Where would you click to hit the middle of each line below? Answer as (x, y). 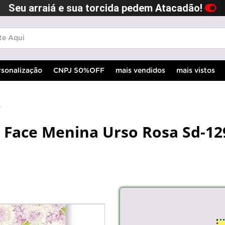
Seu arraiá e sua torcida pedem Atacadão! (107, 8)
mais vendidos (140, 71)
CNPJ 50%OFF (79, 71)
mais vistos (196, 71)
